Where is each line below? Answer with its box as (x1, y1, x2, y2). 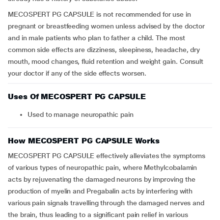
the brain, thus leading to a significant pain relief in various (8, 211, 188, 219)
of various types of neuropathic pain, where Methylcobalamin (8, 164, 197, 171)
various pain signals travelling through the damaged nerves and (8, 199, 205, 207)
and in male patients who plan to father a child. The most (8, 34, 185, 42)
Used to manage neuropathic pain (32, 110, 134, 118)
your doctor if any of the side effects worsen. (8, 69, 147, 77)
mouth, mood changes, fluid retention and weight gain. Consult (8, 57, 204, 65)
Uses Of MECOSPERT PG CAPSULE (8, 92, 146, 101)
